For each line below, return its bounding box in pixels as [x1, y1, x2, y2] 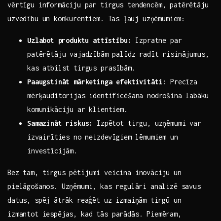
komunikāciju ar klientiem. [27, 105, 128, 114]
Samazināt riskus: [27, 119, 93, 128]
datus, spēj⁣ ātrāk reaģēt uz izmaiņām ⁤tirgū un [7, 196, 182, 205]
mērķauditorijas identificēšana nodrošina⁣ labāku [27, 91, 209, 100]
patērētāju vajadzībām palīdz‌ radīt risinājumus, [27, 50, 209, 59]
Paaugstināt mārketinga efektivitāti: [27, 77, 167, 86]
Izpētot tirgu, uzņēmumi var [93, 119, 201, 128]
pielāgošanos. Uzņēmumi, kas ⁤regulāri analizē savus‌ [7, 182, 201, 191]
